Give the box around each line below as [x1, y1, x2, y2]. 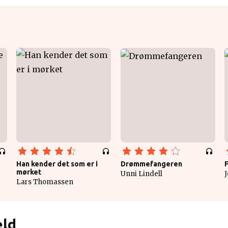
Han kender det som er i [16, 160, 98, 168]
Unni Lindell [121, 169, 162, 178]
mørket [16, 168, 41, 176]
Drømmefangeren [121, 160, 182, 168]
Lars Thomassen [16, 178, 73, 186]
